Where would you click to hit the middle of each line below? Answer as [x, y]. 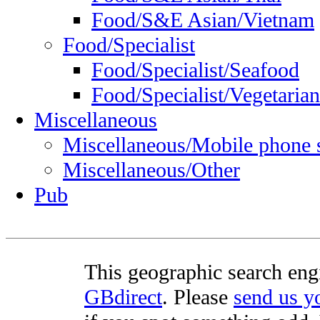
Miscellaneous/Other [151, 170]
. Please [198, 297]
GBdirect [123, 297]
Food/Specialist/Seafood [195, 70]
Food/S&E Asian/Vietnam [203, 20]
